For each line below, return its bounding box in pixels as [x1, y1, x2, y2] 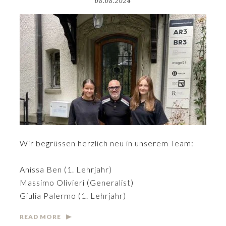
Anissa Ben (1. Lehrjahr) [20, 164, 112, 174]
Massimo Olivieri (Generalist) [20, 178, 134, 187]
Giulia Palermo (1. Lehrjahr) [20, 191, 126, 200]
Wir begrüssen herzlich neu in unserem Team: [20, 138, 194, 148]
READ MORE [20, 213, 61, 220]
